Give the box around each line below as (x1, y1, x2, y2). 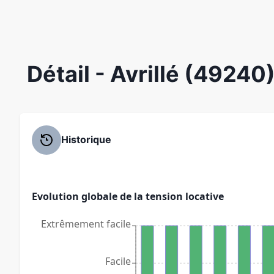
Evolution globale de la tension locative (32, 189, 224, 203)
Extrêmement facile (41, 217, 131, 231)
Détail (27, 60, 95, 87)
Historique (61, 133, 111, 146)
